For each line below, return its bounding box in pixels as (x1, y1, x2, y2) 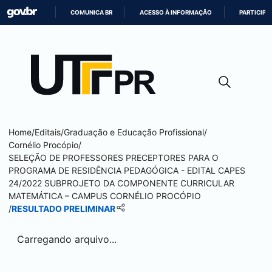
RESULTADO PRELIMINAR (12, 203, 115, 214)
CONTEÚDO (135, 67, 171, 73)
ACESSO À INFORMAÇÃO (140, 9, 212, 16)
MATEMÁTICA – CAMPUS (8, 191, 110, 201)
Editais (35, 127, 61, 137)
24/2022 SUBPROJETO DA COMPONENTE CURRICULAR (8, 178, 234, 188)
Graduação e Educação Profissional (64, 127, 204, 137)
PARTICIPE (239, 9, 270, 16)
